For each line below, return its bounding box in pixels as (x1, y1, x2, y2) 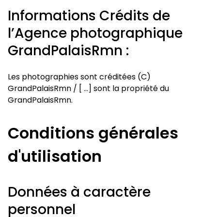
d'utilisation (8, 145, 102, 167)
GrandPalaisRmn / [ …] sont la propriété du (8, 83, 169, 94)
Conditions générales (8, 122, 178, 144)
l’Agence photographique (8, 24, 183, 43)
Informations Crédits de (8, 6, 170, 25)
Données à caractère (8, 183, 151, 201)
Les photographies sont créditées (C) (8, 71, 151, 82)
